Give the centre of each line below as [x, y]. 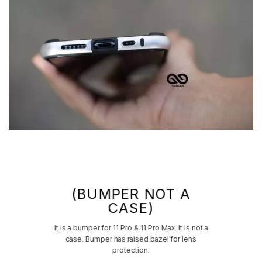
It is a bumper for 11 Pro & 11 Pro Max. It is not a [131, 228]
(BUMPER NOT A [131, 194]
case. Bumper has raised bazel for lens [131, 239]
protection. [131, 250]
